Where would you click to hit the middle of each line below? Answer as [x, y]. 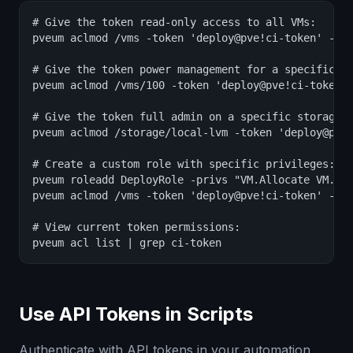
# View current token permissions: [136, 227]
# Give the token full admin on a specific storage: [190, 117]
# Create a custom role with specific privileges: [184, 164]
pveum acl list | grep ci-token [127, 243]
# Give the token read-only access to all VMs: [174, 22]
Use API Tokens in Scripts [136, 314]
